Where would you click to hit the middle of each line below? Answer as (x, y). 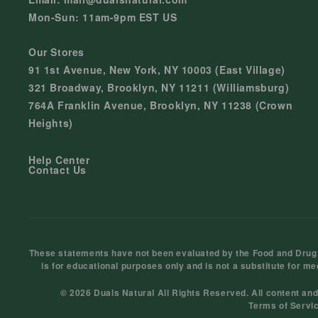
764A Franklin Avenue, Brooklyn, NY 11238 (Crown (161, 105)
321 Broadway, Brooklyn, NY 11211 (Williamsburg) (159, 87)
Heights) (51, 123)
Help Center (59, 160)
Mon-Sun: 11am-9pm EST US (103, 17)
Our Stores (56, 52)
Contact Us (57, 170)
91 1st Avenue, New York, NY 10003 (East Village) (157, 70)
